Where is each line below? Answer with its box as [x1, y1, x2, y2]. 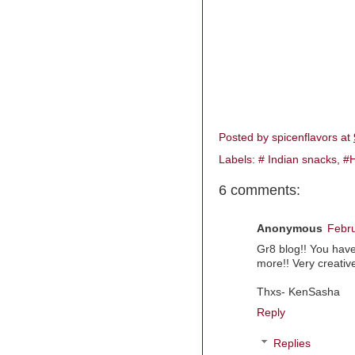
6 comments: [219, 181, 300, 198]
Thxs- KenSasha [257, 286, 340, 299]
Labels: [219, 153, 258, 166]
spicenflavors [272, 131, 341, 143]
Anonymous [257, 223, 323, 235]
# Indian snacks [258, 153, 337, 166]
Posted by [219, 131, 272, 143]
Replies [273, 338, 311, 350]
